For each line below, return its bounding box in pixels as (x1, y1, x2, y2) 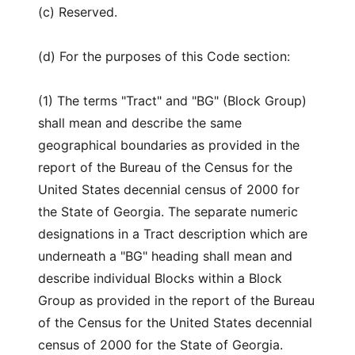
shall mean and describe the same (38, 115, 242, 131)
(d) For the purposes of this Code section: (38, 48, 290, 64)
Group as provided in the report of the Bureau (38, 292, 315, 308)
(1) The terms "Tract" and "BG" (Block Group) (38, 93, 307, 109)
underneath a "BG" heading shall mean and (38, 248, 292, 264)
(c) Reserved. (38, 4, 117, 20)
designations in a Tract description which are (38, 226, 307, 242)
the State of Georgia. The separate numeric (38, 204, 298, 219)
